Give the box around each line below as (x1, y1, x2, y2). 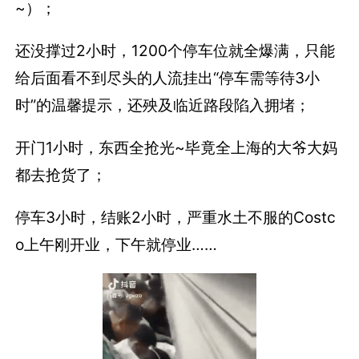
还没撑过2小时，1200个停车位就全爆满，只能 (15, 40, 336, 60)
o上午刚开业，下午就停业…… (15, 235, 218, 255)
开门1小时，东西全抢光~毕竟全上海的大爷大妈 (15, 137, 338, 157)
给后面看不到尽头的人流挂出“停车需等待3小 (15, 67, 321, 87)
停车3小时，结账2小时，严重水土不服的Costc (15, 208, 337, 228)
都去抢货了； (15, 164, 107, 184)
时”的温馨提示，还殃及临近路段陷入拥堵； (15, 95, 311, 115)
